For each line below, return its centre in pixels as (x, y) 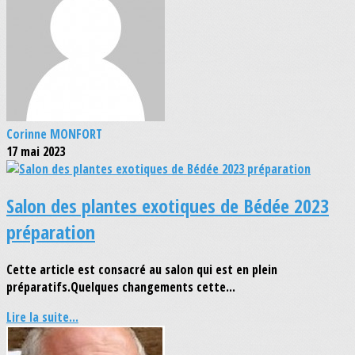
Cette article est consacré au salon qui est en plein (142, 270)
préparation (51, 232)
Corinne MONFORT (54, 134)
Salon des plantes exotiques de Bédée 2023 (168, 206)
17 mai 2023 (36, 151)
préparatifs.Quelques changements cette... (121, 287)
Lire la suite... (42, 317)
